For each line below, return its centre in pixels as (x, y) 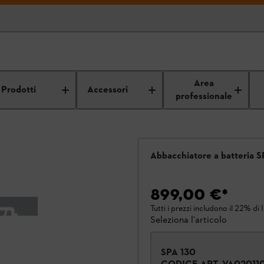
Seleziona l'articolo (189, 220)
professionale (204, 96)
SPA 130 (178, 252)
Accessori (108, 90)
